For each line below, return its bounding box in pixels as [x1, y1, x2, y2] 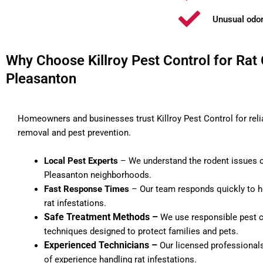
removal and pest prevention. [18, 127, 131, 138]
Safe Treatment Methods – [44, 211, 160, 222]
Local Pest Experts [44, 156, 120, 166]
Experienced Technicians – [44, 240, 160, 251]
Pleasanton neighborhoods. [44, 170, 151, 180]
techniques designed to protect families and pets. [44, 226, 238, 237]
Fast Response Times [44, 184, 129, 194]
